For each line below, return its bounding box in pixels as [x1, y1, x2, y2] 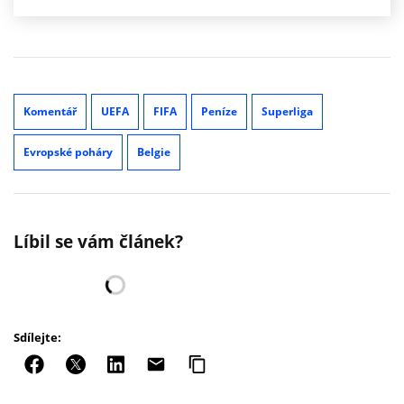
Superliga [262, 103, 313, 119]
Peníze [201, 103, 237, 119]
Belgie [137, 143, 170, 160]
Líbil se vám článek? [14, 229, 183, 253]
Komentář [23, 103, 77, 119]
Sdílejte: [14, 328, 61, 345]
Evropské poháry [23, 143, 113, 160]
